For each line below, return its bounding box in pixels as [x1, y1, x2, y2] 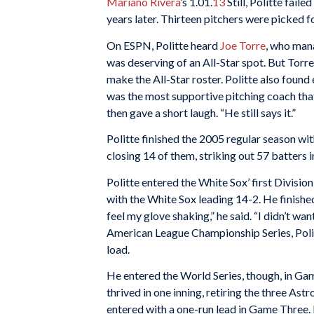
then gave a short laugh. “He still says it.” [107, 105, 296, 119]
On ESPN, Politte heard [107, 38, 220, 52]
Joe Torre [220, 38, 266, 52]
